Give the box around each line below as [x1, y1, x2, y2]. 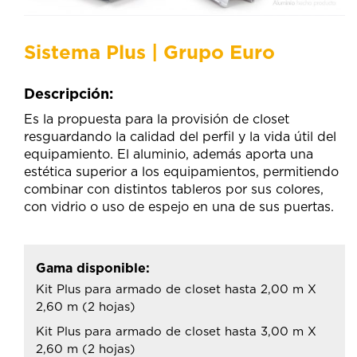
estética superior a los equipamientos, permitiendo [24, 165, 339, 178]
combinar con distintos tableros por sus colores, [24, 182, 324, 196]
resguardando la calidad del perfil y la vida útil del [24, 130, 336, 143]
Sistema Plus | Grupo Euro [24, 43, 275, 63]
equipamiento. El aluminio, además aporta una [24, 147, 313, 161]
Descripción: [24, 87, 113, 102]
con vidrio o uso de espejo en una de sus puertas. [24, 200, 334, 214]
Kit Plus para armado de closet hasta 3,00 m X [36, 325, 316, 338]
